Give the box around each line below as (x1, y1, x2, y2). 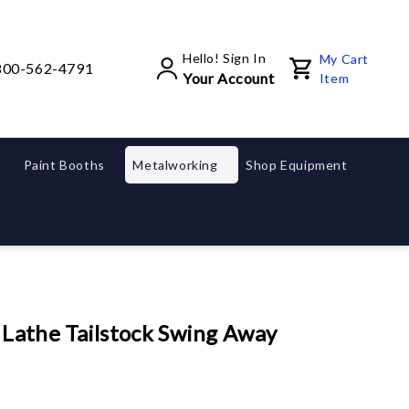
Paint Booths (23, 157, 109, 173)
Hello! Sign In (182, 49, 267, 66)
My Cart (319, 51, 369, 67)
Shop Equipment (246, 157, 351, 173)
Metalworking (132, 157, 222, 173)
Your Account (182, 68, 275, 87)
